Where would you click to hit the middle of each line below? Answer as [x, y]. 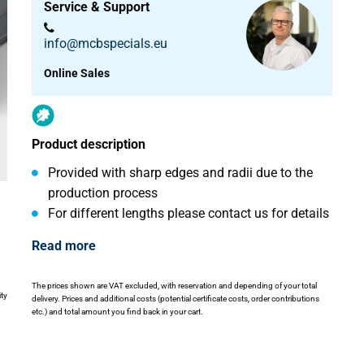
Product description [89, 144]
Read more [64, 245]
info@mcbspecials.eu [106, 43]
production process [103, 193]
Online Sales [77, 73]
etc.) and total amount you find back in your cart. [117, 312]
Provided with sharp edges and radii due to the [180, 172]
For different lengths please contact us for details [188, 213]
